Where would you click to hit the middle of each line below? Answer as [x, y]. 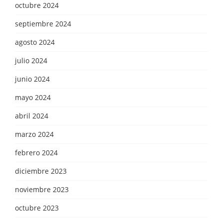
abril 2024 [32, 115]
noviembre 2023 [42, 189]
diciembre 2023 [41, 171]
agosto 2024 [35, 42]
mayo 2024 [33, 97]
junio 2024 [32, 79]
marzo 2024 [34, 134]
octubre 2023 [37, 208]
